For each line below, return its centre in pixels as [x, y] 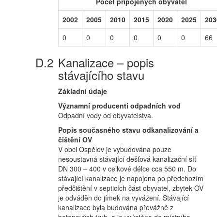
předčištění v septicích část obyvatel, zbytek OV [131, 188]
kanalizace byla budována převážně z [116, 207]
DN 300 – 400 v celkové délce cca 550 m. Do [127, 169]
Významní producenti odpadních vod [119, 106]
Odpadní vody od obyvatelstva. [106, 115]
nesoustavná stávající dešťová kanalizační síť [127, 159]
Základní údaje [83, 91]
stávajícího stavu [101, 75]
